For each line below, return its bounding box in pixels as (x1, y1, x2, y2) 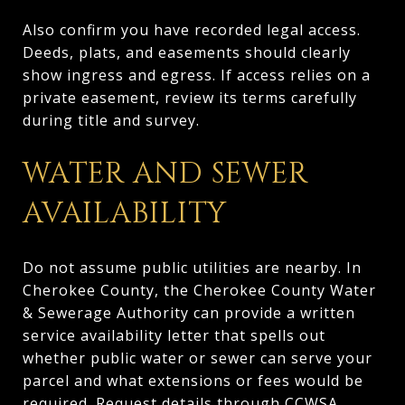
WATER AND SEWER (23, 154, 308, 193)
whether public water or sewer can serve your (23, 347, 372, 368)
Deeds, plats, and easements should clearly (23, 42, 351, 62)
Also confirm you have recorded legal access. (23, 19, 361, 40)
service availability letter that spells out (23, 325, 325, 345)
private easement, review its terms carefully (23, 87, 357, 108)
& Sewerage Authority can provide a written (23, 302, 355, 323)
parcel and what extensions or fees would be (23, 370, 363, 391)
